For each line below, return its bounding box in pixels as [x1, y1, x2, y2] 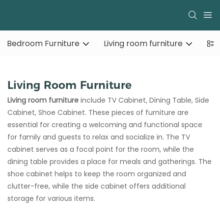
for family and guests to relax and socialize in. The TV [7, 132, 190, 142]
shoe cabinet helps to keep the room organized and [7, 169, 186, 179]
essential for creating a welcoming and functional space [7, 120, 202, 130]
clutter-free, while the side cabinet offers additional [7, 181, 186, 192]
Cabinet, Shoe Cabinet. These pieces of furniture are [7, 108, 189, 118]
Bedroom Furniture [7, 38, 80, 49]
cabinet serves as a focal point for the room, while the [7, 144, 194, 155]
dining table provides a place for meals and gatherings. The [7, 157, 212, 167]
